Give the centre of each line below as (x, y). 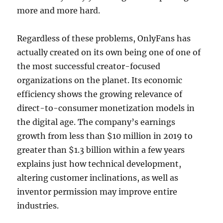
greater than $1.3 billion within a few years (101, 150)
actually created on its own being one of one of (109, 52)
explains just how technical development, (99, 164)
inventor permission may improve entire (97, 192)
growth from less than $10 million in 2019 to (105, 136)
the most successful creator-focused (89, 66)
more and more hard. (59, 10)
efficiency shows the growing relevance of (100, 94)
